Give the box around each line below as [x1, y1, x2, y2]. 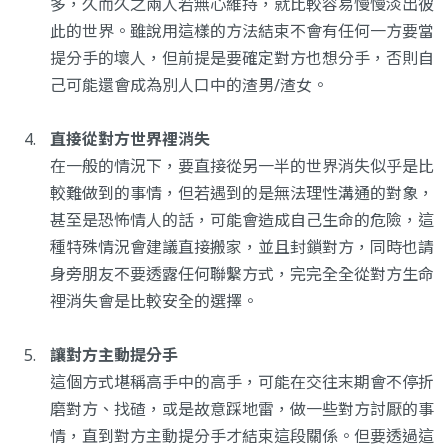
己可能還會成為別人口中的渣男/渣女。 [50, 74, 328, 97]
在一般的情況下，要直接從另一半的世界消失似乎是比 [50, 155, 434, 178]
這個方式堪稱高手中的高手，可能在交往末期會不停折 [50, 371, 434, 394]
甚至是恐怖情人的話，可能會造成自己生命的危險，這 [50, 209, 434, 232]
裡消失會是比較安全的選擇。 [50, 290, 258, 313]
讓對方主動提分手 [50, 344, 178, 367]
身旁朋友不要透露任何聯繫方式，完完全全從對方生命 [50, 263, 434, 286]
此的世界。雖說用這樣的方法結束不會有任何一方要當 [50, 20, 434, 43]
